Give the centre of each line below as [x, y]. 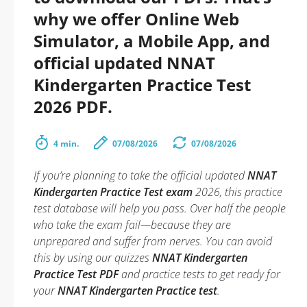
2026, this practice [237, 192]
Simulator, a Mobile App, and [152, 41]
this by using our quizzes [93, 258]
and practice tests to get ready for [199, 274]
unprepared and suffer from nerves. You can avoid [153, 241]
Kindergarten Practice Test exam [113, 192]
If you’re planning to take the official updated [140, 175]
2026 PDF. [73, 107]
